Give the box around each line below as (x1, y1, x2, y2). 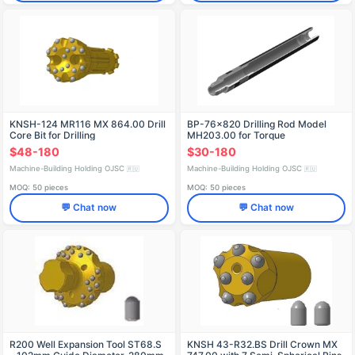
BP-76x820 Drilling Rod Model (186, 118, 326, 131)
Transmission (186, 140, 246, 153)
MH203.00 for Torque (186, 129, 285, 142)
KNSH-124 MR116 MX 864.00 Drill (10, 118, 166, 131)
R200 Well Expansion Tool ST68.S (10, 338, 162, 350)
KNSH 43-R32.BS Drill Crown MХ (186, 338, 338, 350)
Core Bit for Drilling (10, 129, 95, 142)
